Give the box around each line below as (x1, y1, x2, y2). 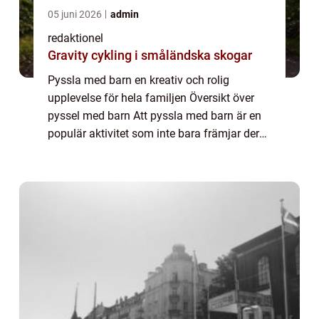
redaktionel (48, 31, 103, 45)
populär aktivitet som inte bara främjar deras (48, 126, 271, 140)
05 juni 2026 (48, 8, 104, 20)
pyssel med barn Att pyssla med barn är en (48, 108, 261, 122)
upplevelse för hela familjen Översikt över (48, 90, 254, 105)
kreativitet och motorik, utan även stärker (48, 144, 251, 158)
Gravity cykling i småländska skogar (48, 47, 252, 63)
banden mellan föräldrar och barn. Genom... (48, 162, 266, 176)
